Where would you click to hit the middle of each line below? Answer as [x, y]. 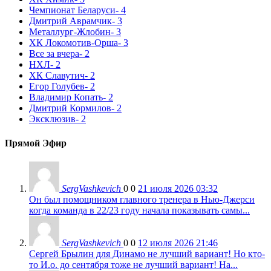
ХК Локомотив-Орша [73, 43]
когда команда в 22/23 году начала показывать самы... [139, 210]
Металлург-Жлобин [70, 32]
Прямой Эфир [36, 143]
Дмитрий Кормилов [70, 108]
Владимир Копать [66, 97]
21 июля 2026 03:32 [178, 188]
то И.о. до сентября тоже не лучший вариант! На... [133, 265]
